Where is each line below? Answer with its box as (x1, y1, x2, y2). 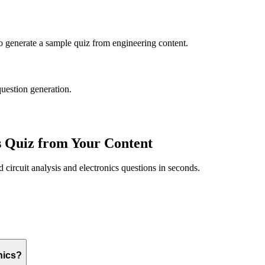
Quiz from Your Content (1, 135, 153, 151)
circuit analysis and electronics (6, 163, 119, 173)
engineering (112, 37, 156, 48)
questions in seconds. (119, 163, 200, 173)
